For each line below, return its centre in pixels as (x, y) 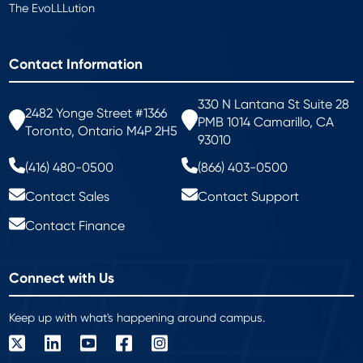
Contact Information (76, 64)
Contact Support (248, 196)
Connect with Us (62, 278)
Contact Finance (75, 225)
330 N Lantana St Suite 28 (273, 104)
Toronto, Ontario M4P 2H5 (102, 130)
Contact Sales (68, 196)
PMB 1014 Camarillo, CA (266, 122)
